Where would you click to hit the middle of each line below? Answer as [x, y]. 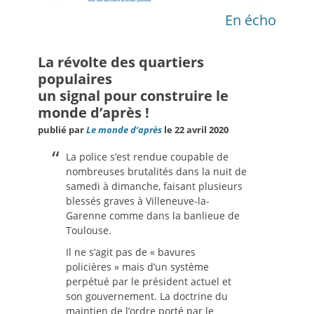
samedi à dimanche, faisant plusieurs [154, 186]
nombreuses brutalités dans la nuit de [156, 172]
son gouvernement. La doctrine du [147, 296]
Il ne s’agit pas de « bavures [131, 252]
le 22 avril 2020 [195, 130]
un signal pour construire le [133, 96]
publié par [62, 130]
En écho [251, 20]
